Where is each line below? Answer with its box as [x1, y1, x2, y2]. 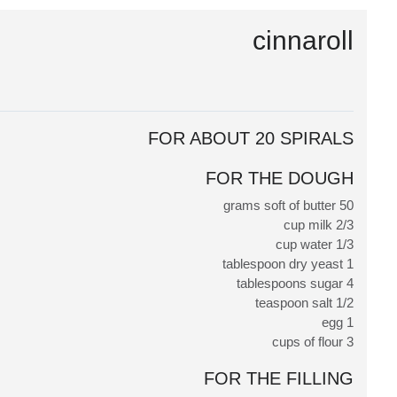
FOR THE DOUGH [206, 167, 354, 188]
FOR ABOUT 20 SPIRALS [148, 128, 354, 148]
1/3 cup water [336, 236, 354, 252]
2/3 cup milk [336, 216, 354, 232]
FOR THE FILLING [204, 368, 354, 388]
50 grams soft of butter [339, 197, 354, 213]
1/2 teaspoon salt [336, 294, 354, 310]
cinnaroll [253, 25, 354, 55]
